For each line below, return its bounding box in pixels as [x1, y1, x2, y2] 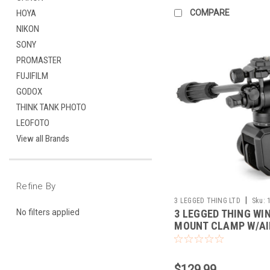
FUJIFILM [16, 71, 48, 81]
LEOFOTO [16, 118, 49, 128]
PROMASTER [16, 55, 61, 66]
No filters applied [16, 207, 80, 217]
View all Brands [16, 133, 69, 144]
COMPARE [190, 7, 230, 17]
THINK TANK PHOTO [16, 102, 86, 113]
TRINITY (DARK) [174, 231, 248, 244]
